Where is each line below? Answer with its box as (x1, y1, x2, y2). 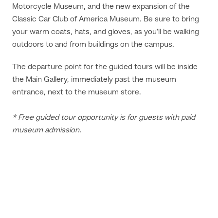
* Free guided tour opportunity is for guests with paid (12, 114, 195, 122)
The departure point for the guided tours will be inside (12, 63, 198, 71)
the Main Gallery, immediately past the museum (12, 76, 176, 84)
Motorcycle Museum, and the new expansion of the (12, 3, 190, 11)
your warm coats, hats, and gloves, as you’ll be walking (12, 28, 199, 36)
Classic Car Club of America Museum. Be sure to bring (12, 16, 199, 23)
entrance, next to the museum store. (12, 89, 141, 96)
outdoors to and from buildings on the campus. (12, 41, 174, 49)
